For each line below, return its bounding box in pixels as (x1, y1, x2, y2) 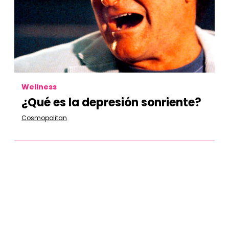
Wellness (21, 82, 57, 92)
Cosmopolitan (21, 113, 67, 122)
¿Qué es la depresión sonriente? (21, 95, 201, 110)
